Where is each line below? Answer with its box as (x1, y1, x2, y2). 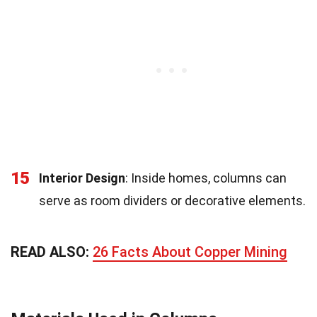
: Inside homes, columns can (125, 170, 287, 185)
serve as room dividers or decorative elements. (39, 192, 306, 208)
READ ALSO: (11, 243, 93, 260)
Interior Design (39, 170, 125, 185)
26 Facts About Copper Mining (93, 243, 287, 260)
